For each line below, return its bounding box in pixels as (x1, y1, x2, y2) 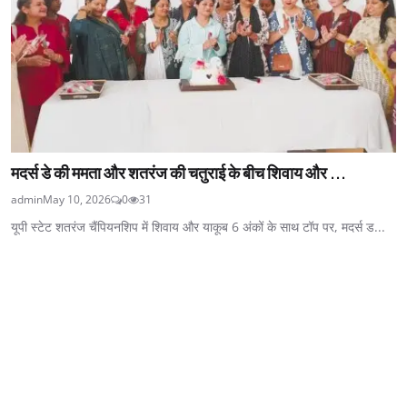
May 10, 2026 (43, 191, 111, 207)
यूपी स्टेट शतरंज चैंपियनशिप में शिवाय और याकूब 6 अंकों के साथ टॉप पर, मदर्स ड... (11, 217, 385, 235)
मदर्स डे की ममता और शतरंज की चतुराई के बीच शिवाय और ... (11, 162, 346, 183)
